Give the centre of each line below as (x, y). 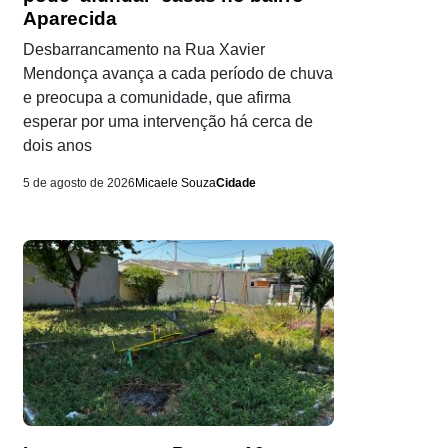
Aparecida (70, 19)
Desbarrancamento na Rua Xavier (144, 50)
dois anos (57, 146)
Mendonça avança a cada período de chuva (178, 74)
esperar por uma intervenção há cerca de (168, 122)
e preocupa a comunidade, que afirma (157, 98)
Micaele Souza (175, 183)
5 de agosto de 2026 (79, 183)
